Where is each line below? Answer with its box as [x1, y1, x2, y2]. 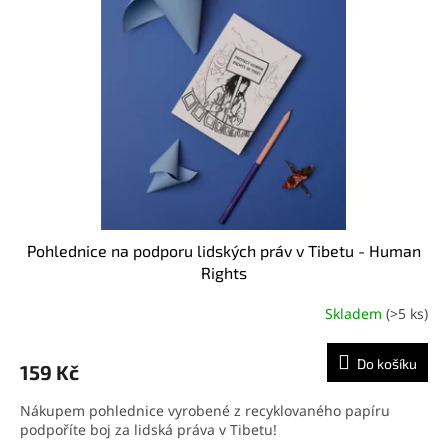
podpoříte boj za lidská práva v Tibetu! [20, 419, 277, 439]
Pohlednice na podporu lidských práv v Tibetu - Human [27, 240, 421, 260]
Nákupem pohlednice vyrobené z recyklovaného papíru [20, 400, 390, 420]
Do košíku [357, 354, 417, 372]
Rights [201, 262, 247, 282]
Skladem [325, 304, 386, 324]
